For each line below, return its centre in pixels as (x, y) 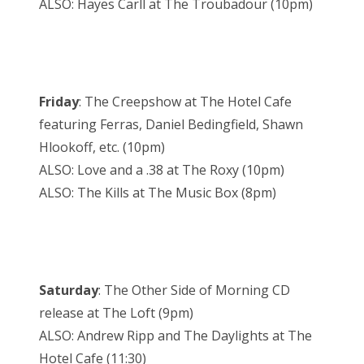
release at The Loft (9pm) (116, 313)
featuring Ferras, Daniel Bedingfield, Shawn (171, 125)
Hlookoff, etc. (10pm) (102, 147)
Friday (59, 102)
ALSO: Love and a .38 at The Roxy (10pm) (162, 170)
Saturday (69, 290)
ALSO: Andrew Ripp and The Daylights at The (175, 336)
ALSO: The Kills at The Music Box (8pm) (158, 193)
